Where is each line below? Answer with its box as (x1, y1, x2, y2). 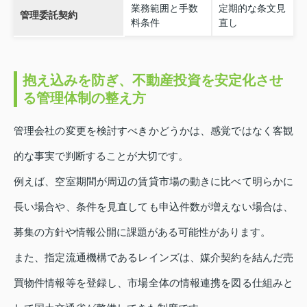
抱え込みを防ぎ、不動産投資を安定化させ (23, 73, 283, 88)
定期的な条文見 (218, 3, 286, 14)
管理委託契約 (19, 10, 77, 21)
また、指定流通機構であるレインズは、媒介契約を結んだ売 (14, 251, 293, 264)
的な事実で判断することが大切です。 (14, 150, 188, 162)
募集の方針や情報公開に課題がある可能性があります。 (14, 226, 271, 238)
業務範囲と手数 (130, 3, 198, 14)
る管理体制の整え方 (23, 90, 146, 106)
